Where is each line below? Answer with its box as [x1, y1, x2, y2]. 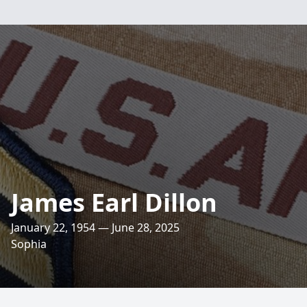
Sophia [11, 236, 47, 251]
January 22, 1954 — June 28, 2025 [11, 220, 180, 235]
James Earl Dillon [11, 186, 217, 219]
